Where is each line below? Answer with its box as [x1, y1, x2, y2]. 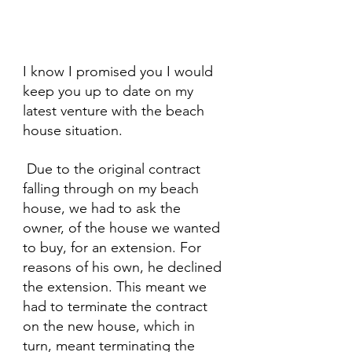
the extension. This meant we [23, 278, 211, 296]
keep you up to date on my [23, 82, 197, 101]
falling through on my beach [23, 180, 203, 198]
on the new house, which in [23, 317, 199, 335]
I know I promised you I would [23, 63, 217, 81]
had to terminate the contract [23, 298, 211, 316]
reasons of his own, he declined [23, 258, 225, 277]
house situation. [23, 122, 123, 140]
